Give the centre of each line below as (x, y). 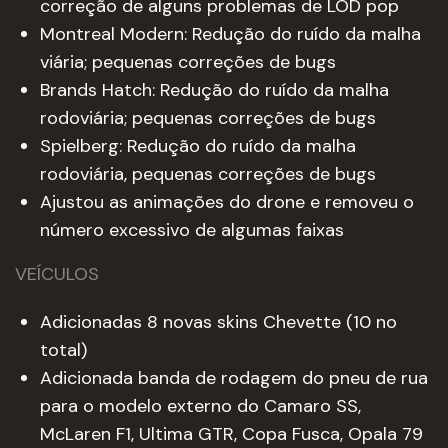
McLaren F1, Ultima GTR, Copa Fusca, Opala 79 (231, 434)
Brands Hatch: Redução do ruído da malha (214, 90)
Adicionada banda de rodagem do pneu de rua (234, 378)
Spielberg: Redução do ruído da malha (198, 146)
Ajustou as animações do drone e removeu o (227, 202)
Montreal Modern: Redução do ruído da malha (230, 34)
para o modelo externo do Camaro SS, (200, 406)
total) (63, 350)
